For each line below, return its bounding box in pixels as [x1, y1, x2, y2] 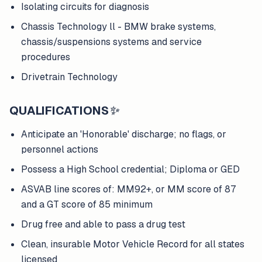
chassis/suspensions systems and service [21, 36, 202, 48]
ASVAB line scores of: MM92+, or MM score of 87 [21, 183, 236, 195]
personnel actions [21, 143, 98, 156]
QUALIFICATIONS [9, 103, 109, 118]
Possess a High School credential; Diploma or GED [21, 163, 240, 175]
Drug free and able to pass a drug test [21, 218, 185, 230]
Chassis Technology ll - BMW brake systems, [21, 20, 216, 33]
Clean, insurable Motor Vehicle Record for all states [21, 238, 244, 250]
